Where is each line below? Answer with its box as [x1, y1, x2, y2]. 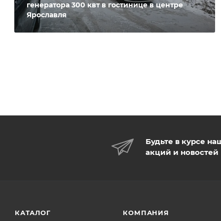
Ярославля [27, 10, 67, 20]
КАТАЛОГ [15, 209, 51, 217]
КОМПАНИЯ [123, 209, 169, 217]
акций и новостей [146, 147, 219, 157]
